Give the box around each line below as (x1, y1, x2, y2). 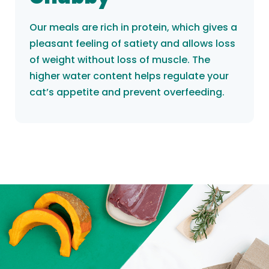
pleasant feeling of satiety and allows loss (29, 37, 235, 51)
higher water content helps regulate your (29, 69, 229, 83)
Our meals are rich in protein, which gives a (29, 20, 237, 35)
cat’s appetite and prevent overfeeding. (29, 85, 225, 100)
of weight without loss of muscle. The (29, 53, 210, 67)
